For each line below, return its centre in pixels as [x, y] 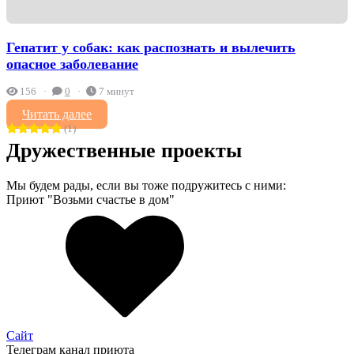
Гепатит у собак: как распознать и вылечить [151, 48]
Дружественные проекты [124, 150]
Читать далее [57, 114]
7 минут [116, 91]
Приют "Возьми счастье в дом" [90, 199]
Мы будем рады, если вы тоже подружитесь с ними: [146, 185]
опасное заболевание [72, 64]
